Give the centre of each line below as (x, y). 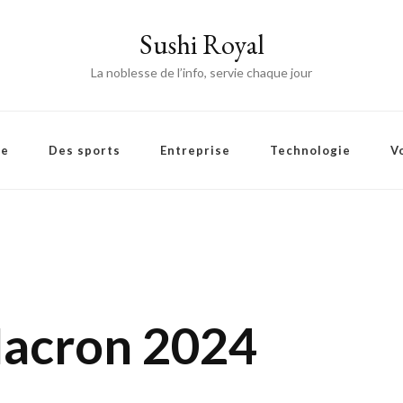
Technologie (310, 150)
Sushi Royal (201, 45)
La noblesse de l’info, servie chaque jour (201, 72)
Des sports (85, 150)
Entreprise (195, 150)
